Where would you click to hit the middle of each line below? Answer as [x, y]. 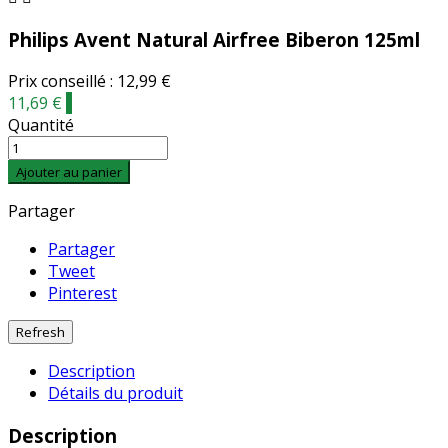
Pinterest [82, 293]
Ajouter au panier [69, 172]
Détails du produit [115, 393]
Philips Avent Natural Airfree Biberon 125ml [214, 39]
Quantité [41, 125]
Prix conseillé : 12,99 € [89, 81]
